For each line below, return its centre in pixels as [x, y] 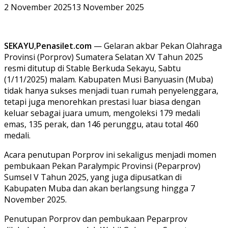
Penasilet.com [64, 46]
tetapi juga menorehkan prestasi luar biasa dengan [102, 102]
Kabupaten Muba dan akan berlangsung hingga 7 [99, 188]
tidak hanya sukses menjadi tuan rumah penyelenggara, [111, 90]
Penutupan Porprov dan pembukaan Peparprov [96, 219]
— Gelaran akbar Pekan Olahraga [157, 46]
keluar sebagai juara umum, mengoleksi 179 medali [102, 113]
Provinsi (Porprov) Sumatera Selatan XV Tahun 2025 [104, 57]
